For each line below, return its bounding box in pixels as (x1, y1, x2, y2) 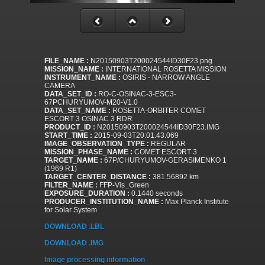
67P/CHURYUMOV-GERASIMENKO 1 (102, 156, 227, 165)
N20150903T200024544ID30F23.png (89, 57, 212, 66)
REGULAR (149, 140, 186, 148)
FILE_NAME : (44, 57, 89, 66)
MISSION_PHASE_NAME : (44, 148, 132, 157)
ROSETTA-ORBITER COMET (111, 106, 206, 115)
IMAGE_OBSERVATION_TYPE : (44, 140, 149, 148)
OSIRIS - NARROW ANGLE (121, 73, 210, 82)
